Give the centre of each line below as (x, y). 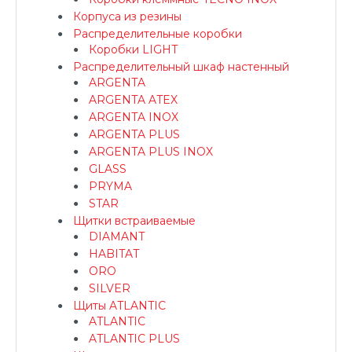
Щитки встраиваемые (134, 221)
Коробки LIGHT (133, 49)
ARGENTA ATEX (133, 100)
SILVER (110, 288)
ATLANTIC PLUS (134, 339)
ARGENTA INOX (134, 117)
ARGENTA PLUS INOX (151, 152)
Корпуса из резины (127, 16)
